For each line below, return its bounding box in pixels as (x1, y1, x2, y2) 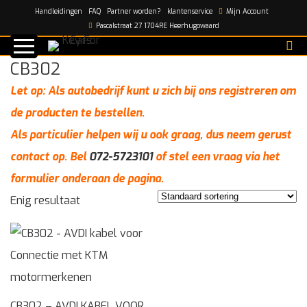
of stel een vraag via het (153, 149, 280, 164)
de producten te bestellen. (10, 106, 145, 120)
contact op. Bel (10, 149, 89, 164)
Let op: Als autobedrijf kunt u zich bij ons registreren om (10, 84, 296, 98)
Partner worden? (107, 7, 161, 16)
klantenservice (167, 7, 212, 16)
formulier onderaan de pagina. (10, 171, 164, 186)
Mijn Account (224, 7, 269, 16)
